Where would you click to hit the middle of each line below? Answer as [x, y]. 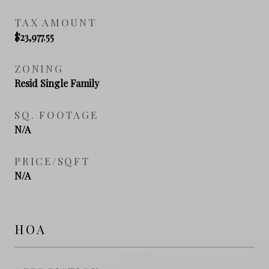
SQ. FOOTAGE [56, 114]
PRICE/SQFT [52, 161]
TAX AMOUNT [56, 22]
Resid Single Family [57, 83]
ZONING [39, 68]
